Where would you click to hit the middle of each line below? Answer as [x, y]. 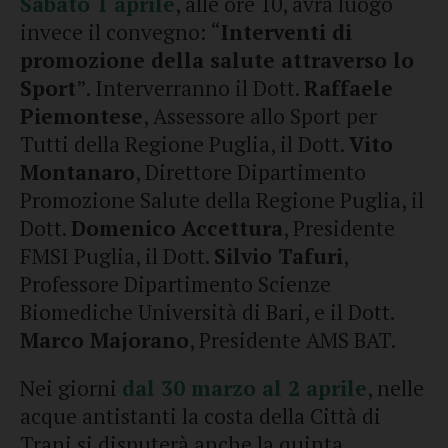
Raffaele [348, 88]
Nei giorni [71, 388]
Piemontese [81, 116]
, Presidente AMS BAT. [292, 340]
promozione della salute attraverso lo [217, 60]
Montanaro [77, 172]
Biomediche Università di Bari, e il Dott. [207, 312]
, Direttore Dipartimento [250, 172]
